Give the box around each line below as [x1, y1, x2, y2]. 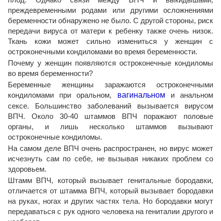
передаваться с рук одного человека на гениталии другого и [8, 207, 213, 216]
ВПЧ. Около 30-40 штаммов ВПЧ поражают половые [8, 112, 213, 120]
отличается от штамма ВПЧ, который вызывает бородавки [8, 186, 213, 195]
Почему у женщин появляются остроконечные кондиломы [8, 59, 213, 67]
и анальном [165, 91, 214, 99]
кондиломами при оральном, [8, 91, 117, 99]
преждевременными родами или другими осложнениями [8, 6, 213, 14]
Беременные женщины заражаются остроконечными [8, 80, 213, 89]
